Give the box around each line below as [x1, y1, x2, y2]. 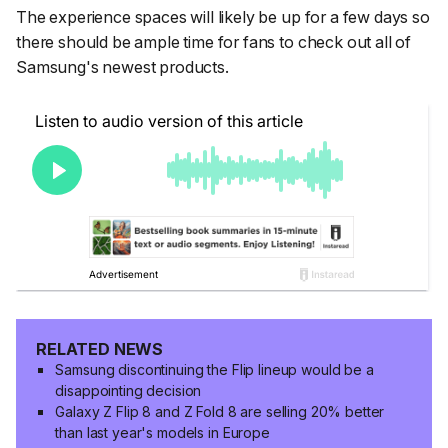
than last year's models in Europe [55, 423, 270, 441]
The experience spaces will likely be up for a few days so [16, 6, 430, 27]
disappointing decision [55, 381, 202, 399]
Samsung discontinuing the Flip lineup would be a [55, 360, 374, 378]
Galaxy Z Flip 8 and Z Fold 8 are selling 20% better [55, 402, 385, 420]
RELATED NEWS [36, 338, 164, 359]
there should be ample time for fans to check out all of [16, 31, 412, 52]
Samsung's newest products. [16, 56, 229, 77]
